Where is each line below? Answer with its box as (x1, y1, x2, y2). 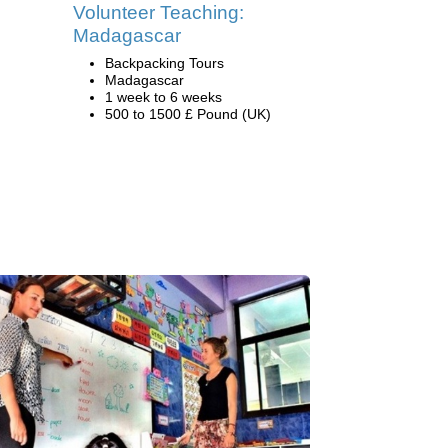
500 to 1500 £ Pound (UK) (105, 106, 271, 122)
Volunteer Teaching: (73, 2, 244, 23)
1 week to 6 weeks (105, 89, 222, 105)
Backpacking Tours (105, 55, 224, 71)
